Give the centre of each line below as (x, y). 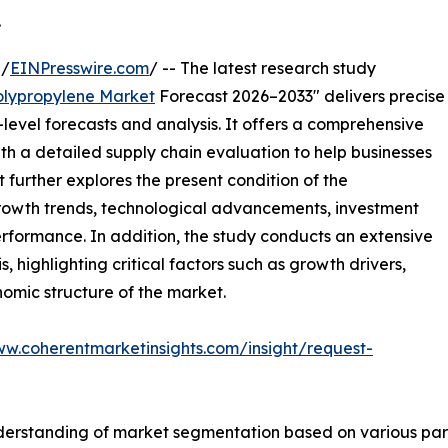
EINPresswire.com (79, 67)
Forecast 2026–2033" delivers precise (300, 95)
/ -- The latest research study (262, 67)
